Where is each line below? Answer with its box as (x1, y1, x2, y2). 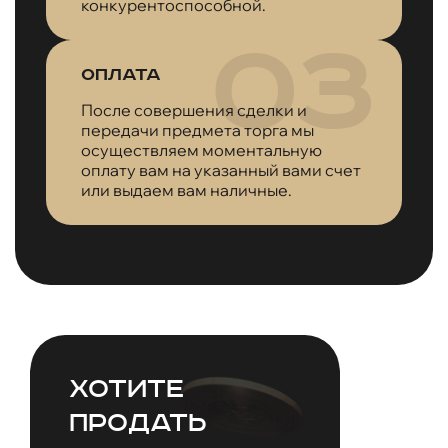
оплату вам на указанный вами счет (81, 159, 362, 180)
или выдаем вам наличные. (81, 179, 293, 200)
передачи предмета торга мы (81, 119, 315, 140)
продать (68, 408, 207, 440)
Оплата (81, 64, 162, 85)
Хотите (68, 374, 184, 406)
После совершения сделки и (81, 99, 308, 120)
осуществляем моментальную (81, 139, 323, 160)
